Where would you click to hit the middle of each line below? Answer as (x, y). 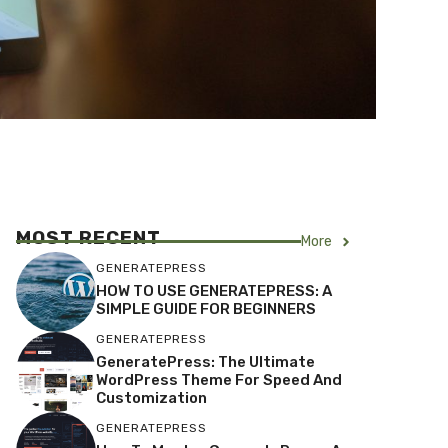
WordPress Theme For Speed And (219, 379)
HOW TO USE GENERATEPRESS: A (214, 290)
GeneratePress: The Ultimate (205, 361)
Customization (151, 397)
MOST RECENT (88, 237)
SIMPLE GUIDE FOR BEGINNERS (206, 308)
